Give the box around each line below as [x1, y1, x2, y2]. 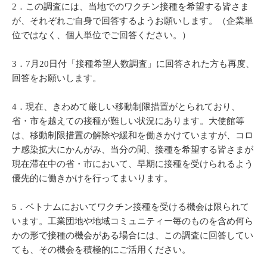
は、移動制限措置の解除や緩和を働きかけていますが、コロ [12, 131, 253, 141]
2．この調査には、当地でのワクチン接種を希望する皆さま [12, 2, 249, 12]
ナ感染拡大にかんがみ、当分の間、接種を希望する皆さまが [12, 145, 253, 155]
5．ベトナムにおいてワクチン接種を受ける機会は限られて [12, 202, 249, 212]
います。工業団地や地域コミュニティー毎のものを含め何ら [12, 216, 253, 226]
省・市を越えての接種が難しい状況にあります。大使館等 [12, 116, 244, 126]
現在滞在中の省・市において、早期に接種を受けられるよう [12, 159, 253, 169]
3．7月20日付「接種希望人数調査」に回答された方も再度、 [12, 59, 254, 69]
